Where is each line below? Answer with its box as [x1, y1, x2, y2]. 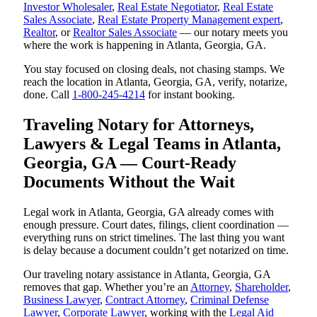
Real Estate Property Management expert [98, 13, 280, 25]
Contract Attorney [105, 293, 185, 306]
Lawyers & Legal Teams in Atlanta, [23, 134, 281, 153]
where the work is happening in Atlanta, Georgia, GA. [23, 38, 266, 51]
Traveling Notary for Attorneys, [23, 115, 254, 134]
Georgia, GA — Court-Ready [23, 153, 236, 172]
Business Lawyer [23, 293, 100, 306]
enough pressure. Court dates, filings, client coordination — [23, 218, 289, 231]
